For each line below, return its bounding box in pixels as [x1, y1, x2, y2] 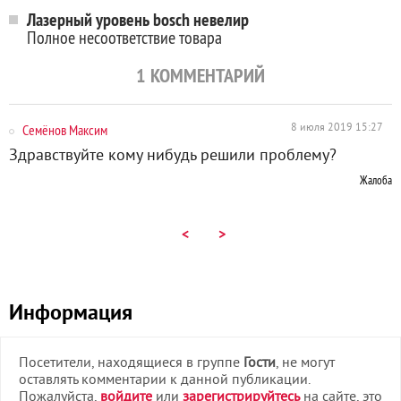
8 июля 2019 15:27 [291, 122, 383, 135]
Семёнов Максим [22, 121, 107, 139]
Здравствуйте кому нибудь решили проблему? [9, 146, 337, 166]
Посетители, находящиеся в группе [19, 354, 243, 372]
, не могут [276, 354, 335, 372]
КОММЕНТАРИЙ [146, 63, 265, 88]
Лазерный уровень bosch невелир [27, 8, 249, 31]
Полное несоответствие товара [27, 26, 222, 48]
